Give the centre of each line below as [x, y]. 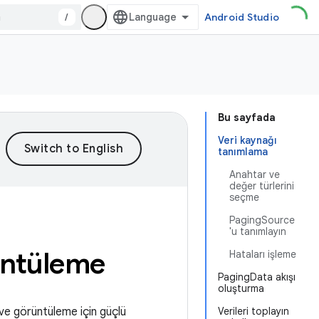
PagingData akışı [257, 277]
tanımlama [243, 152]
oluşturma [241, 288]
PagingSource [262, 220]
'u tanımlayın [258, 231]
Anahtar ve [255, 174]
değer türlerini [262, 186]
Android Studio [241, 17]
